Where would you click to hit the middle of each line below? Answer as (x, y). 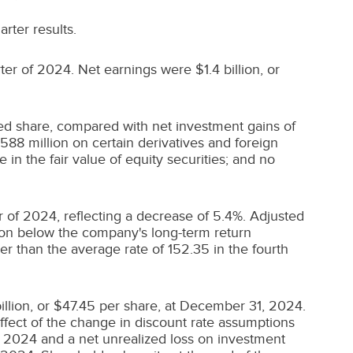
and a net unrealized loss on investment (161, 339)
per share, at (137, 306)
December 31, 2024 (241, 306)
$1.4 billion (228, 69)
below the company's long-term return (132, 232)
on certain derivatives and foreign (173, 143)
